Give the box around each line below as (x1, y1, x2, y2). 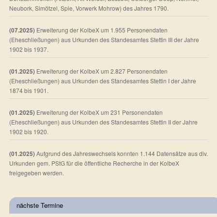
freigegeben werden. (9, 169, 64, 177)
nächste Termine (16, 201, 63, 210)
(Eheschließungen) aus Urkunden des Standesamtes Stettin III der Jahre (9, 35, 199, 44)
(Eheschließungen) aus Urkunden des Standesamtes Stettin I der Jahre (9, 77, 196, 85)
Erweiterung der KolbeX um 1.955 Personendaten (36, 26, 168, 34)
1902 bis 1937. (9, 45, 48, 54)
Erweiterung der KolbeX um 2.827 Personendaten (36, 67, 168, 76)
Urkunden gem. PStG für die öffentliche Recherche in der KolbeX (9, 159, 179, 168)
